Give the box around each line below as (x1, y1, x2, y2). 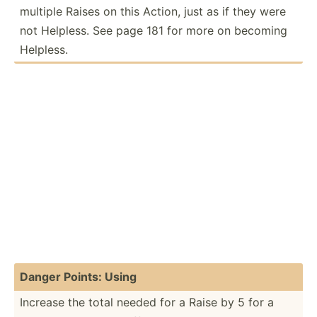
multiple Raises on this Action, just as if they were (20, 4, 286, 18)
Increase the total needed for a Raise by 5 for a (20, 294, 274, 309)
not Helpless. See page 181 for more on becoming (20, 23, 287, 38)
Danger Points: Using (20, 269, 137, 284)
